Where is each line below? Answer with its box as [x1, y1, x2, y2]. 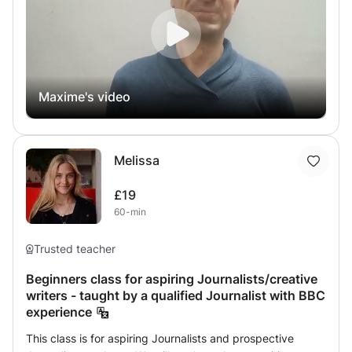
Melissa [114, 152, 159, 169]
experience [26, 304, 92, 321]
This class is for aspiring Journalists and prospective [26, 332, 294, 346]
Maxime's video [38, 89, 130, 105]
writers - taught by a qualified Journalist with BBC [26, 288, 325, 304]
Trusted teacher [34, 242, 116, 256]
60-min [114, 206, 146, 218]
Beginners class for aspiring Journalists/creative [26, 271, 317, 288]
